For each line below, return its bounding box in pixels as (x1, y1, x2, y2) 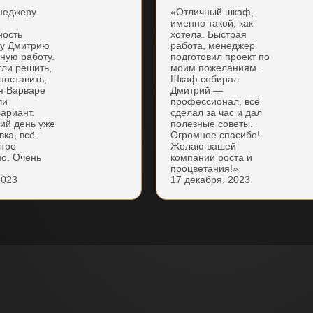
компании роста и (170, 152, 252, 163)
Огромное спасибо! (170, 129, 260, 141)
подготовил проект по (170, 51, 270, 63)
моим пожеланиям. (170, 62, 259, 74)
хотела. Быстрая (170, 29, 247, 41)
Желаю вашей (170, 140, 236, 152)
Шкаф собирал (170, 73, 239, 85)
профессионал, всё (170, 96, 260, 108)
